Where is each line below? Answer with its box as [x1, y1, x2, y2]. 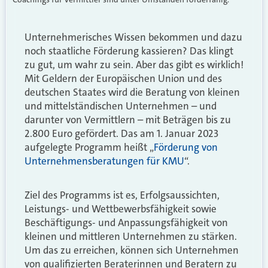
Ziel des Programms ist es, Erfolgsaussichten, [25, 188, 220, 202]
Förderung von [154, 140, 218, 154]
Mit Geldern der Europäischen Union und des [25, 71, 222, 85]
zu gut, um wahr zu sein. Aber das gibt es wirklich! [25, 57, 243, 71]
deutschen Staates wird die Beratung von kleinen [25, 85, 240, 99]
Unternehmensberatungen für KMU [25, 154, 184, 167]
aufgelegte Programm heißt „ [25, 140, 154, 154]
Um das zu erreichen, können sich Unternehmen [25, 243, 239, 257]
